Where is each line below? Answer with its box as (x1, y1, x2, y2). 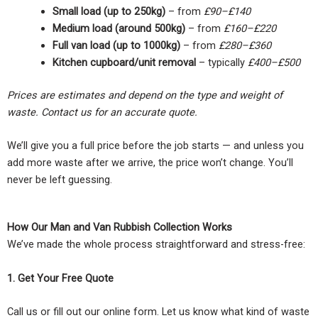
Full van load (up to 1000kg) (52, 38, 180, 52)
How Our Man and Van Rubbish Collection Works (7, 221, 232, 234)
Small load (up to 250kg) (52, 4, 165, 18)
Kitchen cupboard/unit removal (52, 55, 196, 69)
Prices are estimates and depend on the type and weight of (7, 88, 283, 102)
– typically (195, 55, 248, 69)
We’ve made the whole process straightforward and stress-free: (7, 238, 305, 251)
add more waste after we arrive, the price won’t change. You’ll (7, 155, 293, 169)
